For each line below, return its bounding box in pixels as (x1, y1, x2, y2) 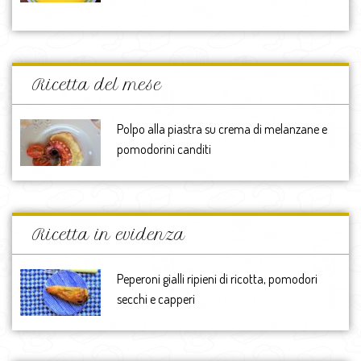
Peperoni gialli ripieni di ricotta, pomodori (117, 271, 317, 288)
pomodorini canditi (117, 141, 211, 158)
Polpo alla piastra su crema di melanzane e (117, 121, 327, 138)
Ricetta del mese (32, 76, 162, 95)
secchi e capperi (117, 291, 195, 308)
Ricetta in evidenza (32, 226, 185, 245)
